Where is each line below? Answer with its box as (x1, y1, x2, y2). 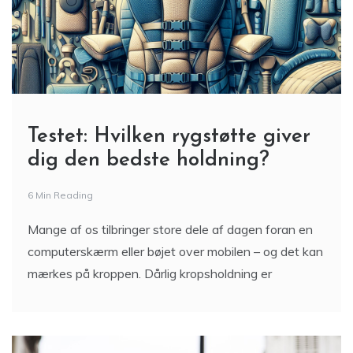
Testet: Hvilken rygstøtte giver (28, 126, 310, 147)
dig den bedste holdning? (28, 150, 269, 171)
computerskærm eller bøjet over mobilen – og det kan (28, 243, 323, 259)
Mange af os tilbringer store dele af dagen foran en (28, 221, 313, 237)
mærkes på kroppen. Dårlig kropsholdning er (28, 266, 272, 281)
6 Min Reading (28, 189, 93, 201)
